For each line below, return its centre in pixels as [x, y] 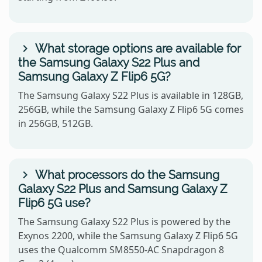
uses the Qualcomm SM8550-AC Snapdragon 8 [121, 249]
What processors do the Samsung [126, 175]
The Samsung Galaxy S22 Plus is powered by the [124, 221]
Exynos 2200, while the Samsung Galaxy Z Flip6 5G [128, 235]
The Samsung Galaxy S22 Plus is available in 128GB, [131, 95]
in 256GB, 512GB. [56, 123]
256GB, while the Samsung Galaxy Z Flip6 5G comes [131, 109]
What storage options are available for [137, 48]
